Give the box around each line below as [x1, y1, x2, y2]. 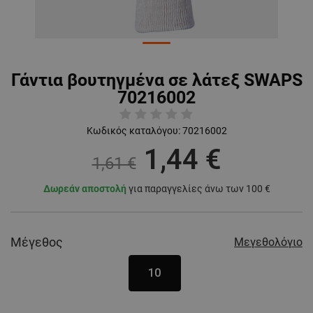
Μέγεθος [10, 235, 63, 250]
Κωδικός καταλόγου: [86, 125, 180, 137]
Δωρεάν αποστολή [43, 183, 126, 195]
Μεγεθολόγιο [234, 235, 303, 249]
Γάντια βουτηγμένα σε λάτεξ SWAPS [10, 70, 303, 91]
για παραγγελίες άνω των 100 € [126, 183, 270, 195]
